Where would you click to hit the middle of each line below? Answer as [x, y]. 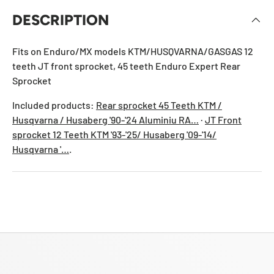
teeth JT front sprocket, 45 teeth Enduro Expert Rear [126, 65]
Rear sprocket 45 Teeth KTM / [159, 105]
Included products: [54, 105]
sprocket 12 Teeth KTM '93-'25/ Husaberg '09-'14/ [114, 134]
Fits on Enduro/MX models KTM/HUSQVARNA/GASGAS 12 [133, 51]
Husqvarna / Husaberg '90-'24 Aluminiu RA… [106, 119]
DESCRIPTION [61, 20]
